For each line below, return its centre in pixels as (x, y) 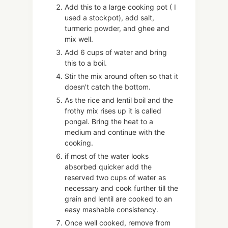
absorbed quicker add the (108, 167)
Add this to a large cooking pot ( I (120, 7)
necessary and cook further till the (121, 188)
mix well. (79, 39)
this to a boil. (86, 63)
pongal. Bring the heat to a (109, 122)
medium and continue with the (115, 132)
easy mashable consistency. (111, 210)
